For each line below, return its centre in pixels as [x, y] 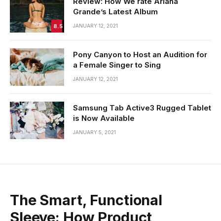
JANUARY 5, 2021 [94, 132]
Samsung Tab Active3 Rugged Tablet [142, 108]
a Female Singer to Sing [117, 65]
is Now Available [104, 118]
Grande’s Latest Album [115, 12]
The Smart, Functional [86, 200]
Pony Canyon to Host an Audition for [140, 55]
